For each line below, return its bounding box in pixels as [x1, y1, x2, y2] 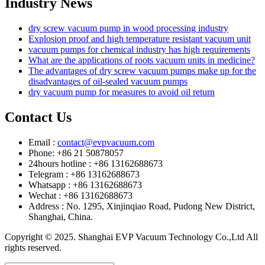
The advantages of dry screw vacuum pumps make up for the [28, 65, 256, 76]
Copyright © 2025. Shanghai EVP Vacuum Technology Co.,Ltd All [5, 231, 258, 242]
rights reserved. [5, 242, 62, 253]
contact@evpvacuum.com [57, 137, 154, 147]
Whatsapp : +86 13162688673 [28, 179, 142, 190]
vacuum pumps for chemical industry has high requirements [28, 44, 250, 54]
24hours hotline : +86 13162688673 [28, 158, 163, 169]
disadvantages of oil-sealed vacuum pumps [28, 76, 188, 86]
